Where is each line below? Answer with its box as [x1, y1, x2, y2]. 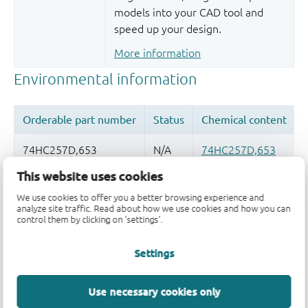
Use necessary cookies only [88, 285, 220, 298]
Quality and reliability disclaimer [14, 184, 170, 197]
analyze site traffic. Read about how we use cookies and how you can [16, 203, 291, 214]
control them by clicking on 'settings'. [16, 214, 163, 225]
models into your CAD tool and [114, 5, 263, 19]
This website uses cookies [16, 168, 163, 184]
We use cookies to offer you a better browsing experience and [16, 192, 265, 203]
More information [114, 46, 201, 59]
